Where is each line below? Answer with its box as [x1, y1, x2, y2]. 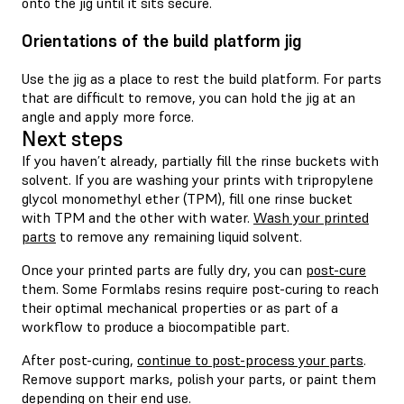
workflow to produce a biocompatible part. [22, 317, 289, 335]
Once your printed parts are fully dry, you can [22, 260, 306, 279]
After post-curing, [22, 350, 137, 369]
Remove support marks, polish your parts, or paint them [22, 369, 376, 388]
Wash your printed [253, 207, 369, 226]
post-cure [306, 260, 366, 279]
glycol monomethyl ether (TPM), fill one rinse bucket [22, 188, 353, 207]
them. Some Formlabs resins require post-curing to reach [22, 279, 379, 298]
